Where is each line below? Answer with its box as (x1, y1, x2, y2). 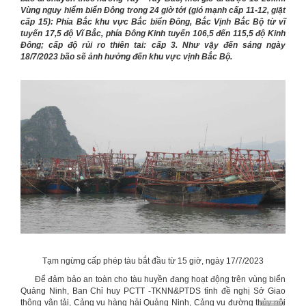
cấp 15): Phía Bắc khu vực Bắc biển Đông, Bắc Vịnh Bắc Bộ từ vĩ (20, 17, 286, 27)
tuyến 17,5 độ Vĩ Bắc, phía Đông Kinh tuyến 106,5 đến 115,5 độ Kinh (20, 29, 286, 38)
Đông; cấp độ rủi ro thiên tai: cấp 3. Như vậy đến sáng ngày (20, 40, 286, 50)
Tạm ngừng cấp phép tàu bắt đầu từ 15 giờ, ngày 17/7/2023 (42, 256, 264, 266)
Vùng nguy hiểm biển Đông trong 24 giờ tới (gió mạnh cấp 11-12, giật (20, 5, 286, 15)
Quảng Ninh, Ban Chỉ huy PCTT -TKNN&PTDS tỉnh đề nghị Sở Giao (20, 286, 286, 296)
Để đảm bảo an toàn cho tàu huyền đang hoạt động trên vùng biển (20, 275, 286, 285)
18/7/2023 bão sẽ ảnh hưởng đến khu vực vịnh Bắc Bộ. (20, 52, 234, 61)
